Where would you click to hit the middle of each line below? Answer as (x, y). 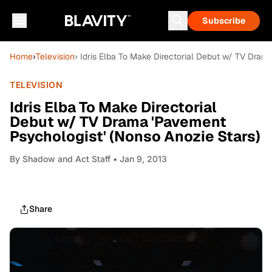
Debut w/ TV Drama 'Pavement (118, 122)
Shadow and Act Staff (66, 159)
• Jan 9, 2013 (139, 159)
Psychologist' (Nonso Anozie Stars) (135, 136)
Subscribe (224, 21)
